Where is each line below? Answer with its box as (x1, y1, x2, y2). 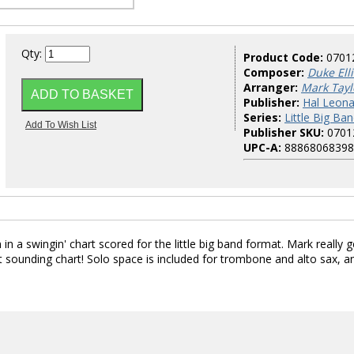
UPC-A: (243, 140, 281, 155)
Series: (243, 110, 281, 125)
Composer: (243, 65, 304, 80)
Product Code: (243, 50, 326, 65)
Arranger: (243, 80, 298, 95)
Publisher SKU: (243, 125, 324, 140)
